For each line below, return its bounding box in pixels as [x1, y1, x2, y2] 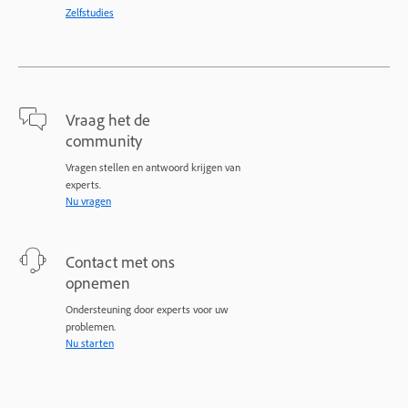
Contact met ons [66, 251, 175, 272]
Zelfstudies [66, 5, 114, 20]
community [66, 130, 142, 151]
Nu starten [66, 336, 114, 351]
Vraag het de [66, 109, 150, 130]
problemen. [66, 320, 116, 334]
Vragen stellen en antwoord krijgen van [66, 160, 240, 175]
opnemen [66, 272, 130, 293]
